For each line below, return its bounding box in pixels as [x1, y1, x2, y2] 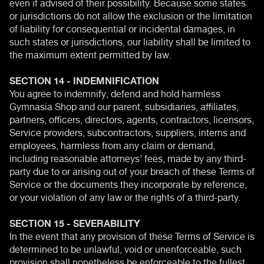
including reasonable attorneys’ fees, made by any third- [9, 148, 246, 166]
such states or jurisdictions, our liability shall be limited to [9, 31, 250, 49]
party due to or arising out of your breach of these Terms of [9, 161, 255, 179]
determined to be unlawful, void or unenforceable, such [9, 239, 242, 257]
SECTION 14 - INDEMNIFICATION [9, 70, 159, 88]
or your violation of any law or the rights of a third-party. [9, 187, 240, 205]
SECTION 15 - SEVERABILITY [9, 213, 140, 231]
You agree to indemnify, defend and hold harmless [9, 83, 220, 101]
